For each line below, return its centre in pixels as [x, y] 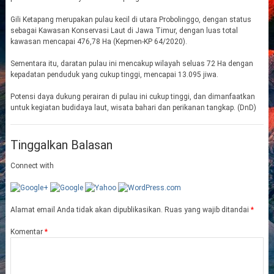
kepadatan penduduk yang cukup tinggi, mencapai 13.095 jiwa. [114, 75]
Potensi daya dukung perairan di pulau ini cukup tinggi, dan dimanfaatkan [132, 97]
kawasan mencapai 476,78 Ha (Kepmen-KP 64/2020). [98, 42]
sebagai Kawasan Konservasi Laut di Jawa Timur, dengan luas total [124, 31]
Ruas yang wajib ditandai [207, 210]
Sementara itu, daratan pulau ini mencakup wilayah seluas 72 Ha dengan [131, 64]
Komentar [27, 232]
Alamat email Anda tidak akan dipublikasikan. [86, 210]
